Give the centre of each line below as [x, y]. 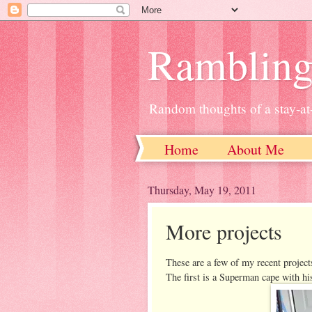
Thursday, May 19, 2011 [202, 190]
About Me [256, 149]
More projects [224, 231]
